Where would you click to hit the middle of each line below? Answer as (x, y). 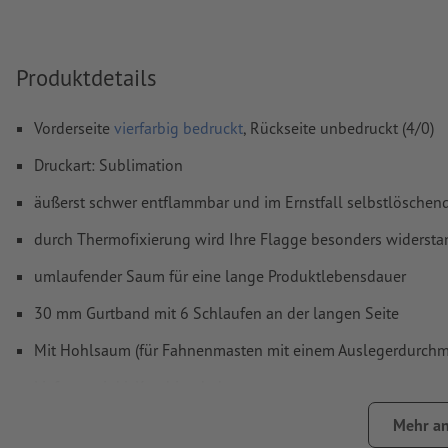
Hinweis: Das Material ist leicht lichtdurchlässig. (197, 424)
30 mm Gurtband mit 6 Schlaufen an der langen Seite (216, 313)
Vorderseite (74, 128)
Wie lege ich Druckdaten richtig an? (136, 51)
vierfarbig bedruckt (178, 128)
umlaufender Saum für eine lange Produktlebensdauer (220, 276)
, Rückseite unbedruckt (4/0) (338, 128)
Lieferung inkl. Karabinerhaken (138, 387)
